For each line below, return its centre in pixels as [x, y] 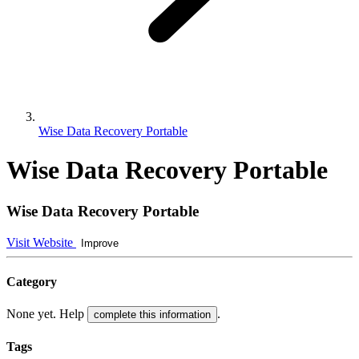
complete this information [152, 315]
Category [32, 281]
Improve [100, 243]
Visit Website [41, 242]
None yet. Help [47, 314]
